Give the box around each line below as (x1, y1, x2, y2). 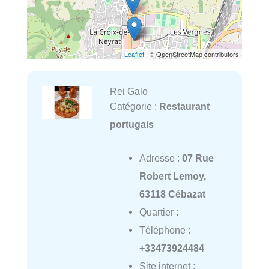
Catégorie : (109, 101, 159, 112)
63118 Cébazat (139, 189, 205, 200)
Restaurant (159, 101, 210, 112)
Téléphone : (139, 225, 190, 236)
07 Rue (181, 153, 214, 164)
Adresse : (139, 153, 182, 164)
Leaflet (124, 49, 144, 59)
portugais (109, 119, 154, 130)
